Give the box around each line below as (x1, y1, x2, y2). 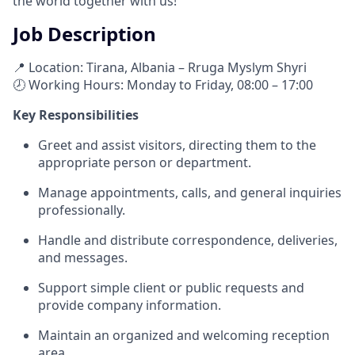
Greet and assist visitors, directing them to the (38, 136, 316, 154)
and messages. (38, 248, 128, 266)
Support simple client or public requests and (38, 278, 304, 296)
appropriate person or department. (38, 153, 251, 171)
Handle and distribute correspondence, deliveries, (38, 231, 338, 249)
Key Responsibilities (13, 105, 139, 124)
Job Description (13, 20, 156, 47)
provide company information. (38, 296, 221, 314)
